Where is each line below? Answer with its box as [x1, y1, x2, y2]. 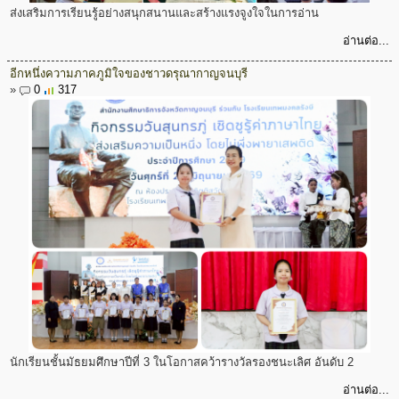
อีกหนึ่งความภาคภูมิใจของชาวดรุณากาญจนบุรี [10, 67, 248, 81]
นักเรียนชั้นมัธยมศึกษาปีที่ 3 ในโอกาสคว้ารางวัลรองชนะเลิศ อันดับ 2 [10, 354, 354, 369]
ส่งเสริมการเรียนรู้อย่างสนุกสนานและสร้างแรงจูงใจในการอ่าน [10, 6, 319, 20]
